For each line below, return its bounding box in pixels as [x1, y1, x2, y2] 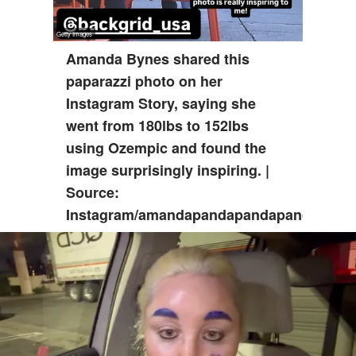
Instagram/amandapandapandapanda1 [66, 204, 327, 225]
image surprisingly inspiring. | [66, 160, 270, 180]
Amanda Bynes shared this [66, 48, 250, 69]
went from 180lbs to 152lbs [66, 115, 250, 136]
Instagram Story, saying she [66, 93, 257, 114]
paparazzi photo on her [66, 71, 223, 91]
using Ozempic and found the [66, 137, 267, 158]
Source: [66, 182, 120, 203]
